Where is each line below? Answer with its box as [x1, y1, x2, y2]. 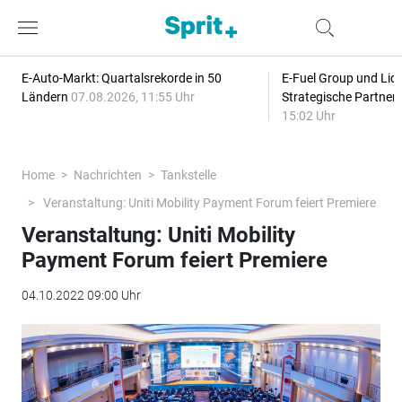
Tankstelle [160, 168, 216, 182]
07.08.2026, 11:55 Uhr [70, 90, 195, 104]
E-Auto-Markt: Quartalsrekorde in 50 [21, 71, 222, 85]
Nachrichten [73, 168, 142, 182]
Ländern [21, 90, 71, 104]
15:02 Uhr [281, 109, 336, 123]
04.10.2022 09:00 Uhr [21, 288, 141, 302]
